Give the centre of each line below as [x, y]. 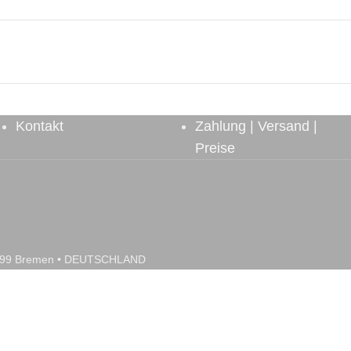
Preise [215, 148]
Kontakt [40, 126]
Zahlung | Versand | [256, 126]
